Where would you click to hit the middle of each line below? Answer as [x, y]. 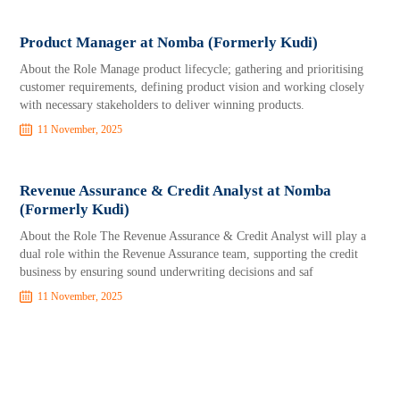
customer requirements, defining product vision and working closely [192, 87]
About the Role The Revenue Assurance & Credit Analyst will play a [193, 236]
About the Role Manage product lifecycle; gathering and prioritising [192, 69]
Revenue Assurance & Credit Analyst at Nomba [176, 191]
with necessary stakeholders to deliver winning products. [162, 105]
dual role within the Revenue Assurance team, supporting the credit [189, 254]
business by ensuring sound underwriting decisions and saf [167, 272]
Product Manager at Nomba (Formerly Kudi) [169, 42]
